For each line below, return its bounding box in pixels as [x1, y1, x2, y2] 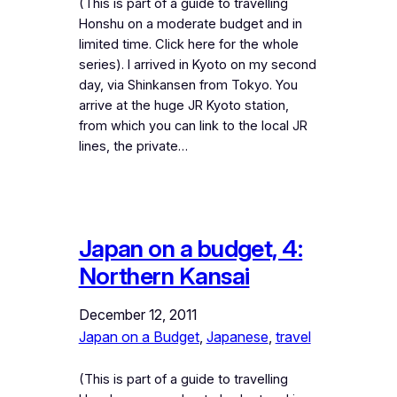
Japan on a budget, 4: [78, 233, 303, 263]
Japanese [206, 327, 269, 346]
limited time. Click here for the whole [78, 35, 299, 52]
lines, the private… [78, 137, 188, 154]
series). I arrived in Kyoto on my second [78, 56, 316, 73]
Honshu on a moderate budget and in [78, 15, 302, 32]
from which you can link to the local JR [78, 117, 307, 134]
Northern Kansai [78, 261, 250, 291]
